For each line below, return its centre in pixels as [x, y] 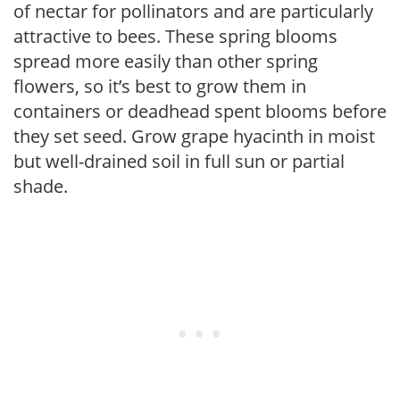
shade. [41, 186]
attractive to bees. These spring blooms [175, 36]
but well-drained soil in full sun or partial [179, 161]
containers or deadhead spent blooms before [200, 111]
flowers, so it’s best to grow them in [160, 86]
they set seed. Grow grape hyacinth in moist [194, 136]
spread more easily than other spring [166, 61]
